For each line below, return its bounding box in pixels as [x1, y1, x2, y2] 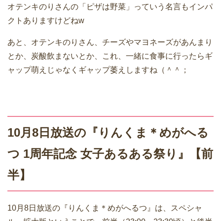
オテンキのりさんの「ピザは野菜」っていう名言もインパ [7, 2, 213, 11]
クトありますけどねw [7, 16, 84, 25]
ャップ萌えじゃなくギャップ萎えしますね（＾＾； [7, 66, 189, 74]
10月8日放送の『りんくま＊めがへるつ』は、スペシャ [7, 204, 202, 213]
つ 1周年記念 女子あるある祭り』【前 [7, 147, 213, 161]
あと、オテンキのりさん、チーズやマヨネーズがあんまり [7, 38, 213, 47]
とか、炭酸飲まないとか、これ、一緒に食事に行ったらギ [7, 52, 213, 61]
